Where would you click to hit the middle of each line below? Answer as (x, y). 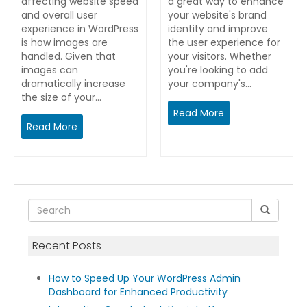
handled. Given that (69, 56)
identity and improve (218, 29)
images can (50, 70)
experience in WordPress (80, 29)
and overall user (59, 15)
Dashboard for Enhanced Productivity (138, 292)
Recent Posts (67, 246)
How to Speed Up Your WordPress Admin (145, 278)
